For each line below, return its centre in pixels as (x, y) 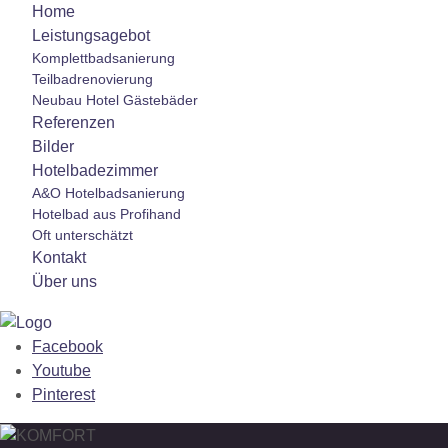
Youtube (61, 370)
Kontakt (59, 257)
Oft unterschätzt (82, 235)
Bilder (53, 146)
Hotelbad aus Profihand (106, 214)
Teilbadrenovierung (92, 79)
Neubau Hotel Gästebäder (115, 100)
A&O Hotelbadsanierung (108, 193)
